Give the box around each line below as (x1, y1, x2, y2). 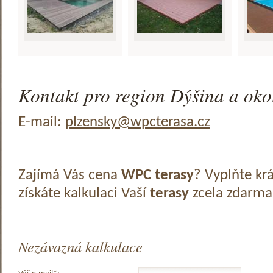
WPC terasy (121, 168, 194, 183)
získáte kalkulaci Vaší (18, 186, 150, 201)
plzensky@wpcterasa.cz (65, 115, 210, 130)
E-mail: (18, 115, 65, 130)
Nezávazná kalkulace (18, 236, 143, 257)
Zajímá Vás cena (18, 168, 121, 183)
